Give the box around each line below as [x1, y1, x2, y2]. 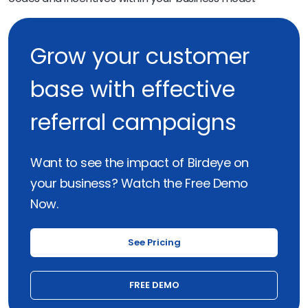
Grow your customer [30, 41, 250, 72]
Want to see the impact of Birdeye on [30, 154, 249, 172]
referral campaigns [30, 107, 236, 138]
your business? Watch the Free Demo [30, 175, 248, 192]
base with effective [30, 74, 235, 105]
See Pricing [127, 236, 181, 250]
